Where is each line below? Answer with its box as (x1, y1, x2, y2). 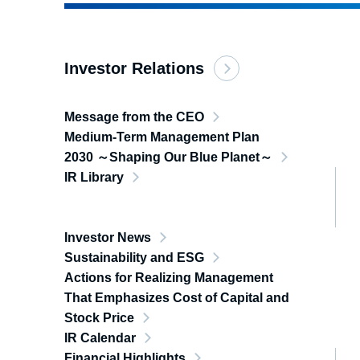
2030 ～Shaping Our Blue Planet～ (64, 150, 272, 164)
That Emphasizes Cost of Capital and (64, 291, 289, 305)
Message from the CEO (64, 110, 204, 124)
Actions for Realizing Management (64, 271, 273, 284)
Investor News (64, 231, 151, 244)
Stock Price (64, 311, 134, 325)
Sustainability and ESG (64, 251, 204, 264)
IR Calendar (64, 331, 136, 345)
